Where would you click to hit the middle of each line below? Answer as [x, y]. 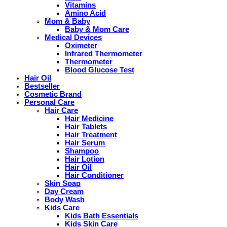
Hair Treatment [91, 135]
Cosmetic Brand [53, 94]
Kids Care [62, 207]
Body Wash [65, 199]
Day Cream [64, 191]
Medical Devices [73, 37]
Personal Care [49, 102]
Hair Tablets [86, 126]
